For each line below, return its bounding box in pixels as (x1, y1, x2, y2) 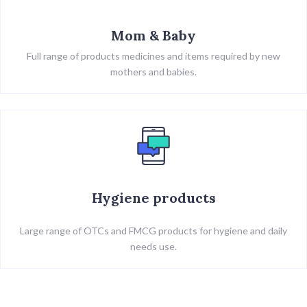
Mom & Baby (111, 26, 196, 44)
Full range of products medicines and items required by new (27, 49, 280, 62)
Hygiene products (91, 188, 216, 206)
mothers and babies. (110, 65, 197, 77)
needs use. (130, 240, 177, 252)
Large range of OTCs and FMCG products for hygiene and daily (20, 224, 287, 236)
